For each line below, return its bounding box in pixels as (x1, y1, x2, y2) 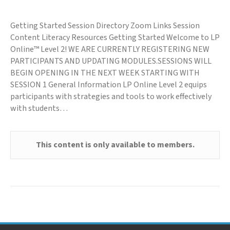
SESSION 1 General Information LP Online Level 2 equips (10, 79, 207, 91)
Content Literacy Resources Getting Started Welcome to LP (10, 32, 220, 44)
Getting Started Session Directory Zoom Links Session (10, 20, 200, 32)
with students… (10, 103, 68, 114)
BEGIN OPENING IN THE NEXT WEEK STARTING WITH (10, 67, 200, 79)
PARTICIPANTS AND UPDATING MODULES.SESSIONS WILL (10, 55, 212, 67)
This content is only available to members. (35, 139, 195, 151)
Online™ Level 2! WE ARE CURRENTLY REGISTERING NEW (10, 44, 209, 55)
